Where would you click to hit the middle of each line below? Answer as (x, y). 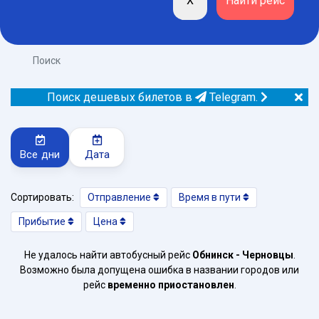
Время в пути (211, 197)
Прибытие (43, 221)
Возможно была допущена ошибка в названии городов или (159, 270)
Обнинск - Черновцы (242, 255)
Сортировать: (42, 197)
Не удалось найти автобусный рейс (108, 255)
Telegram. (232, 97)
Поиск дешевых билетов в (121, 97)
